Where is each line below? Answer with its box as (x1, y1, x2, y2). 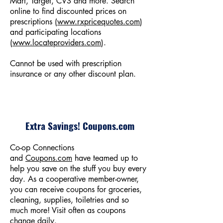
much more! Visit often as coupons (10, 205, 125, 216)
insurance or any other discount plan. (10, 69, 136, 79)
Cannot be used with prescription (10, 58, 121, 69)
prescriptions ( (10, 16, 57, 27)
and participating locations (10, 27, 101, 37)
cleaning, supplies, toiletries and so (10, 195, 129, 205)
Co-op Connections (10, 142, 74, 153)
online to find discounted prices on (10, 6, 126, 16)
